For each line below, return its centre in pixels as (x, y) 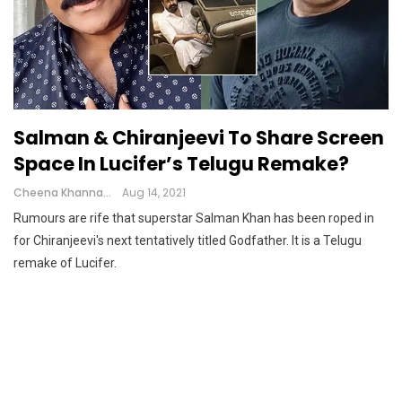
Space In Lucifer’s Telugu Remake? (181, 163)
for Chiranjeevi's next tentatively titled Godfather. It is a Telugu (188, 240)
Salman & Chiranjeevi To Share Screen (199, 137)
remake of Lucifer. (65, 262)
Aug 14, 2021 (154, 192)
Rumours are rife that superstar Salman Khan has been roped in (194, 218)
